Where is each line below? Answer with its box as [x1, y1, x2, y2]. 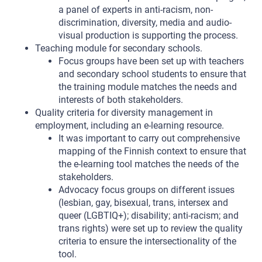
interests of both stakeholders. [58, 94, 183, 105]
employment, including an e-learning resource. [35, 120, 224, 131]
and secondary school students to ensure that [58, 68, 246, 80]
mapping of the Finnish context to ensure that [58, 146, 246, 157]
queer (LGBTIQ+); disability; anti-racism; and [58, 210, 239, 221]
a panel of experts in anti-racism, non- [58, 4, 213, 15]
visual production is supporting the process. [58, 30, 238, 41]
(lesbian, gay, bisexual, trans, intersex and [58, 197, 228, 208]
